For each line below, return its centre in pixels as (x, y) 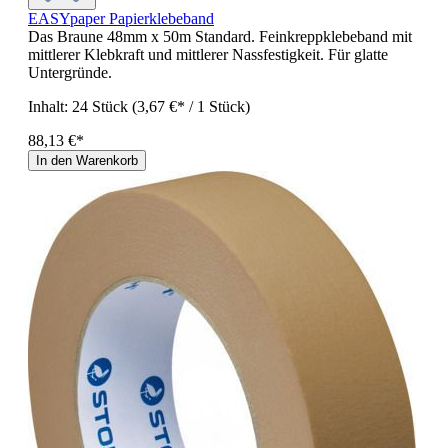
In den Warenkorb (87, 160)
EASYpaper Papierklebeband (121, 18)
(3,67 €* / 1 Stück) (191, 106)
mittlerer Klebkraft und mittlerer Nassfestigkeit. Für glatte (208, 54)
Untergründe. (70, 72)
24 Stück (102, 106)
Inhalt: (50, 106)
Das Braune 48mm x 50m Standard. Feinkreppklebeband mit (220, 36)
